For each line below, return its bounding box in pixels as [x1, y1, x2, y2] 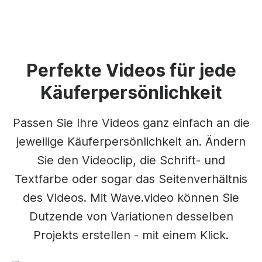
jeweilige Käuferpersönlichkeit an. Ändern [16, 134, 246, 149]
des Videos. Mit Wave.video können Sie [23, 190, 239, 205]
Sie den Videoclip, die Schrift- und [37, 153, 225, 167]
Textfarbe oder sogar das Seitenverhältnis [15, 171, 247, 186]
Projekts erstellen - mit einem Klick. [33, 227, 229, 242]
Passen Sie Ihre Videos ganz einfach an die [12, 115, 250, 130]
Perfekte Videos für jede [26, 59, 236, 81]
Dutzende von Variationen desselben [29, 209, 233, 223]
